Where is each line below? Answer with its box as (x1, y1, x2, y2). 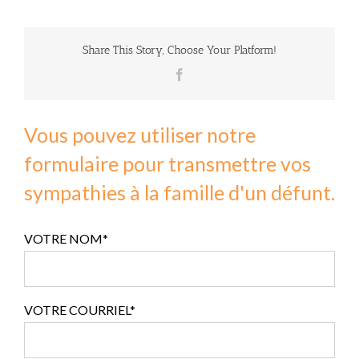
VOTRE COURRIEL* (24, 301, 135, 317)
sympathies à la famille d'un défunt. (24, 179, 335, 204)
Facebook (185, 67, 235, 81)
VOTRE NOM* (24, 230, 108, 246)
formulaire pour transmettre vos (24, 151, 311, 175)
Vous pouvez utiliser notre (24, 122, 256, 147)
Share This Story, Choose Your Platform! (83, 43, 276, 58)
